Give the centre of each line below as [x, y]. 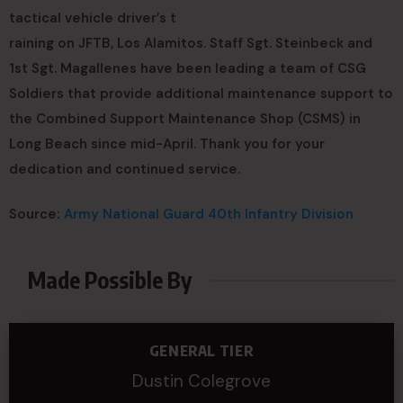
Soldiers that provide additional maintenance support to [201, 94]
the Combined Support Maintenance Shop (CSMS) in [185, 119]
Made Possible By [110, 280]
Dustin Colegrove [201, 381]
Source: [36, 214]
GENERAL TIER [201, 351]
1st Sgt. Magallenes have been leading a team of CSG [188, 68]
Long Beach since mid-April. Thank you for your [167, 144]
